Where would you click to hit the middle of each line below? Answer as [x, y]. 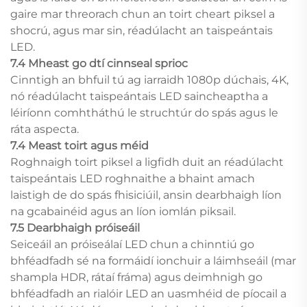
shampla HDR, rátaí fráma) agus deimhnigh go [136, 277]
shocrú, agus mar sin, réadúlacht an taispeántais [142, 30]
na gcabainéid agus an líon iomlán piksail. [123, 211]
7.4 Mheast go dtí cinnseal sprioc [99, 63]
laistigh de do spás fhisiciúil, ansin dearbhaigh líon [146, 195]
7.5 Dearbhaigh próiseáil [75, 228]
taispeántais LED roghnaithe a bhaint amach [133, 178]
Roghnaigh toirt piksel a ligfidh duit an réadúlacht [147, 162]
